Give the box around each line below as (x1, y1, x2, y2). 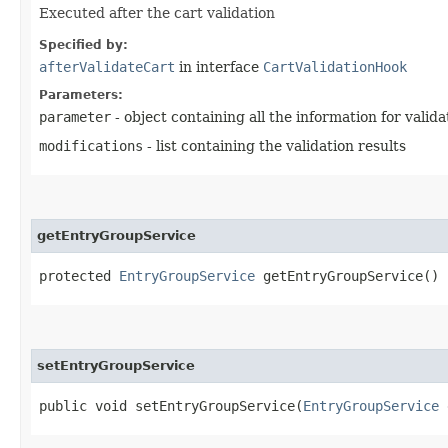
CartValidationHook (263, 58, 407, 75)
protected (39, 267, 119, 284)
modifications (39, 137, 143, 154)
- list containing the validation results (143, 137, 406, 154)
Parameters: (39, 87, 123, 102)
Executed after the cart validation (39, 4, 275, 21)
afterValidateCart (39, 58, 175, 75)
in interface (175, 58, 263, 75)
